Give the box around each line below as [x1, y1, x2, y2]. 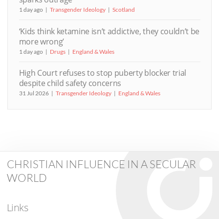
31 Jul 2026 [19, 89, 49, 97]
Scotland [112, 6, 135, 14]
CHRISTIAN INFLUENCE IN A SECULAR [6, 157, 196, 171]
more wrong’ [19, 36, 64, 47]
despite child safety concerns [19, 78, 122, 89]
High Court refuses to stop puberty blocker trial [19, 67, 186, 79]
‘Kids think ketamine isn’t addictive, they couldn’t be [19, 25, 200, 37]
